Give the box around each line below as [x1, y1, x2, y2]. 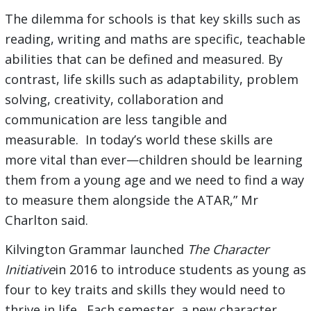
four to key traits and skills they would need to [4, 280, 285, 298]
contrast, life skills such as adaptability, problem [4, 70, 299, 87]
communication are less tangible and [4, 110, 227, 128]
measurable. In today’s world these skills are [4, 131, 273, 148]
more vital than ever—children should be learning [4, 151, 303, 168]
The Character [187, 240, 269, 258]
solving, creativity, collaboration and [4, 90, 224, 108]
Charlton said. [4, 211, 95, 228]
